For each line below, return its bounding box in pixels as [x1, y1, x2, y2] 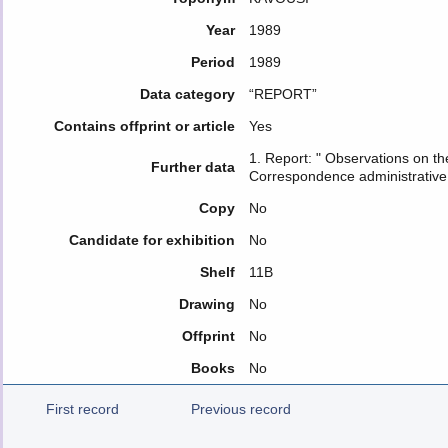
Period [190, 54, 235, 70]
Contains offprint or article [53, 118, 235, 134]
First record [45, 401, 119, 417]
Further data [150, 159, 235, 175]
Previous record [191, 401, 291, 417]
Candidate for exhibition [68, 232, 235, 248]
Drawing [178, 296, 235, 312]
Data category [139, 86, 235, 102]
